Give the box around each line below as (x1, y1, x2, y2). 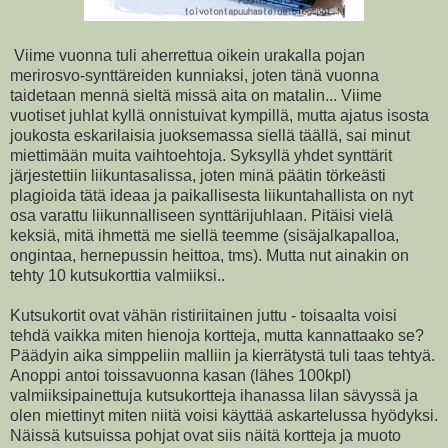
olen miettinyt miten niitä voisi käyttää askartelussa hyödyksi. (10, 406, 438, 424)
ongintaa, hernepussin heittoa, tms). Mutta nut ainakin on (10, 246, 409, 264)
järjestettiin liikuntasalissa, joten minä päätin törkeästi (10, 166, 386, 184)
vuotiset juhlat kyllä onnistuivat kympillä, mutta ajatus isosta (10, 106, 429, 124)
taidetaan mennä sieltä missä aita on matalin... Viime (10, 86, 382, 104)
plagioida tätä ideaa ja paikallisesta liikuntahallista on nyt (10, 186, 413, 204)
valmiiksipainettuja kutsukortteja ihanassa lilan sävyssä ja (10, 386, 418, 404)
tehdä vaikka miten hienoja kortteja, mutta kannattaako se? (10, 326, 424, 344)
